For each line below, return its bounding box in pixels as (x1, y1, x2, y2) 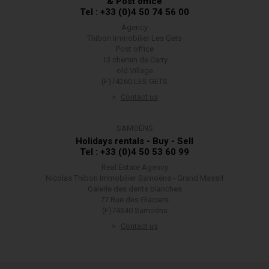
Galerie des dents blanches (87, 184, 182, 193)
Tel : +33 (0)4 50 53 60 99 (80, 147, 189, 157)
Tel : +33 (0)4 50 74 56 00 (80, 7, 189, 17)
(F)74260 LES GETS (101, 77, 168, 86)
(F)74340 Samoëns (101, 206, 168, 215)
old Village (116, 66, 153, 75)
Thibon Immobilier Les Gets (87, 34, 182, 43)
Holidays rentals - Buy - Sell (76, 136, 193, 147)
